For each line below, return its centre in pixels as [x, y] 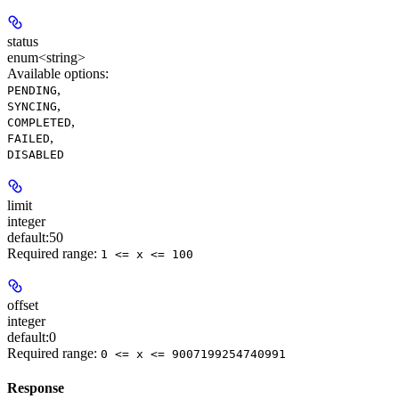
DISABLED [36, 155]
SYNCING [32, 107]
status [23, 42]
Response [36, 388]
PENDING [32, 91]
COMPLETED [39, 123]
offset [23, 305]
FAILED [28, 139]
